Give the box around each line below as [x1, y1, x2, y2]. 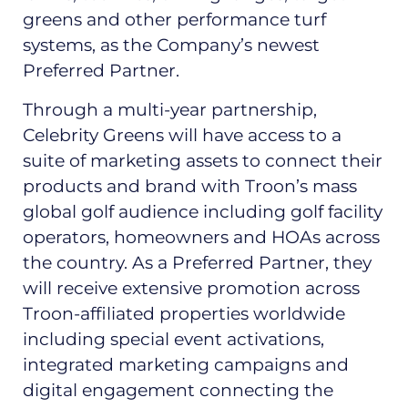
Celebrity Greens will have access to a [23, 124, 342, 146]
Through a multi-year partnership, [23, 98, 317, 120]
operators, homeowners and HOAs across [23, 226, 380, 248]
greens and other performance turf [23, 9, 326, 31]
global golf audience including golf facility [23, 200, 382, 222]
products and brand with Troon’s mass [23, 175, 357, 197]
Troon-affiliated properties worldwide [23, 302, 345, 324]
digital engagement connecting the [23, 379, 333, 401]
